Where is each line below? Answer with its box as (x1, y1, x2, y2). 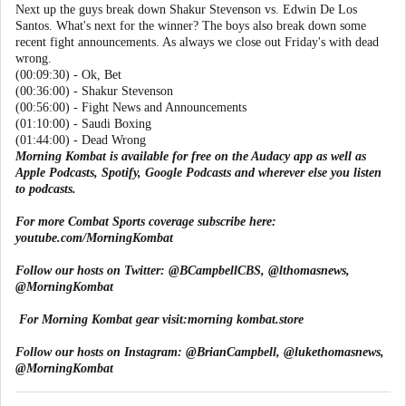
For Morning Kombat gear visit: (15, 313, 188, 326)
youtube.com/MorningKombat (15, 231, 173, 245)
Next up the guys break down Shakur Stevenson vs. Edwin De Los (15, 3, 357, 16)
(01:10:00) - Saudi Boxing (15, 117, 151, 130)
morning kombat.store (188, 313, 304, 326)
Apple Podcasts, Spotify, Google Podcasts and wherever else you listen (15, 166, 382, 179)
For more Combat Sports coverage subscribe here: (15, 215, 276, 228)
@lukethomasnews (280, 345, 381, 359)
